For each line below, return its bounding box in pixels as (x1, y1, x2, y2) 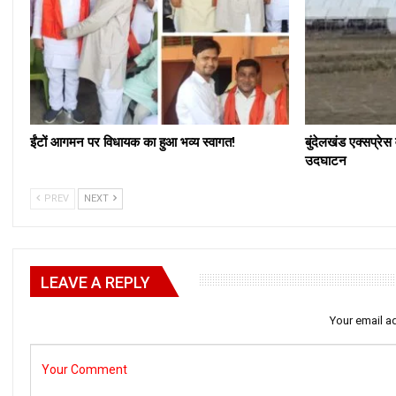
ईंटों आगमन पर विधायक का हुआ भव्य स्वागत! (30, 133, 235, 150)
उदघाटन (304, 152, 346, 169)
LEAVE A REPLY (41, 272, 150, 292)
